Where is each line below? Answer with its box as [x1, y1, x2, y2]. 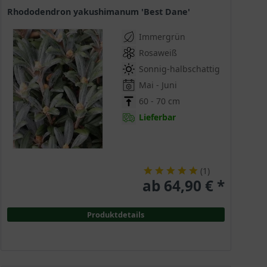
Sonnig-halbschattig [138, 63, 220, 75]
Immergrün [138, 31, 185, 43]
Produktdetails [87, 209, 145, 221]
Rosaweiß [138, 47, 177, 59]
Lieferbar [138, 111, 176, 123]
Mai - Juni [138, 79, 177, 91]
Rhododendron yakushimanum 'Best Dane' [13, 6, 190, 18]
